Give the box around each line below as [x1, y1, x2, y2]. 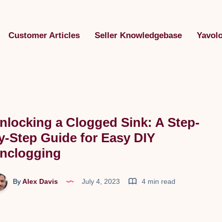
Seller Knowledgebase [95, 30, 182, 40]
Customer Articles [8, 30, 80, 40]
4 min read [140, 177, 175, 185]
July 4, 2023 [80, 177, 122, 185]
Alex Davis [21, 177, 58, 185]
